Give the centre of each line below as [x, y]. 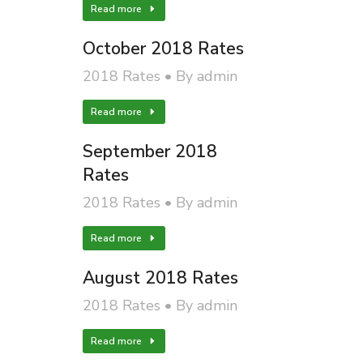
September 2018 [149, 152]
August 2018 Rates [160, 278]
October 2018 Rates [163, 49]
